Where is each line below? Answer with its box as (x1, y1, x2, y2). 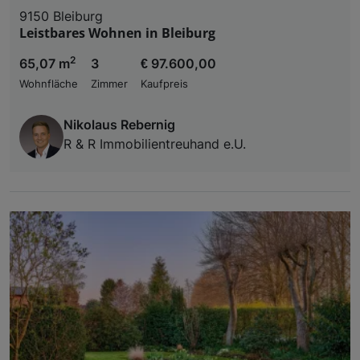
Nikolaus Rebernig (63, 116, 175, 133)
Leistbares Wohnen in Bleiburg (19, 23, 215, 42)
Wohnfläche (19, 77, 78, 90)
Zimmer (91, 77, 128, 90)
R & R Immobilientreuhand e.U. (63, 135, 246, 152)
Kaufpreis (141, 77, 188, 90)
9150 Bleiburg (19, 7, 103, 24)
